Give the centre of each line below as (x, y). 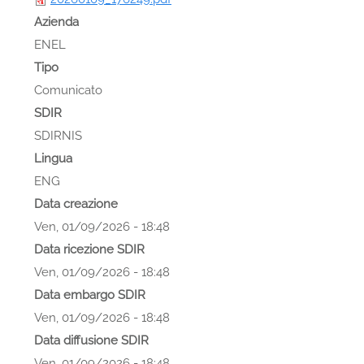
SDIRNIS (58, 135)
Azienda (56, 22)
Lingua (53, 158)
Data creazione (76, 204)
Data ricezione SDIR (89, 249)
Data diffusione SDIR (91, 340)
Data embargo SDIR (90, 295)
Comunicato (68, 90)
